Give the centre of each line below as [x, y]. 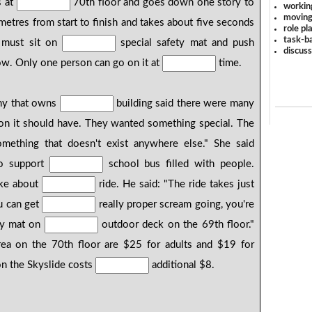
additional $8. [182, 265]
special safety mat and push [185, 43]
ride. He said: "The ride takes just [175, 185]
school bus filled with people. [178, 164]
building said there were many [184, 104]
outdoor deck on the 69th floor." [176, 225]
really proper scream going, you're [175, 205]
